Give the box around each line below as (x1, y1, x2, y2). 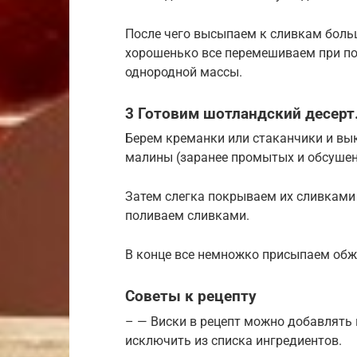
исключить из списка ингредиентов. (125, 332, 342, 348)
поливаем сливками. (125, 208, 249, 224)
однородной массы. (125, 64, 242, 80)
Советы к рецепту (125, 287, 257, 306)
